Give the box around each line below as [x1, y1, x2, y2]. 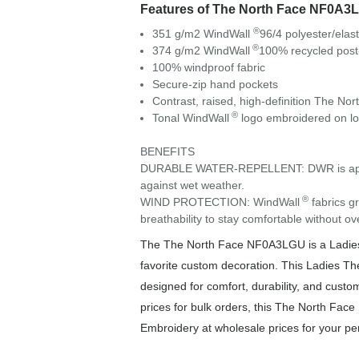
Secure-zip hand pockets [151, 78, 278, 91]
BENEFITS [139, 145, 195, 159]
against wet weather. [139, 179, 244, 192]
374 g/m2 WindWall [151, 44, 250, 58]
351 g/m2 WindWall [151, 27, 253, 41]
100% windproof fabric [151, 61, 265, 75]
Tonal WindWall [151, 111, 229, 125]
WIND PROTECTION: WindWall [139, 196, 300, 209]
